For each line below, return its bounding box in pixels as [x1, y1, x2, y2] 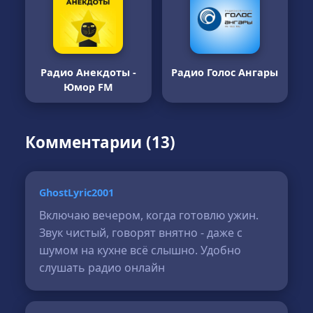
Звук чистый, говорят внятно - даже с [39, 225, 243, 240]
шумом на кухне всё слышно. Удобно [39, 242, 242, 258]
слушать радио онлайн [39, 260, 166, 275]
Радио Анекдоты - [40, 66, 136, 79]
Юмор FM [63, 80, 113, 94]
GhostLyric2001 [39, 186, 115, 199]
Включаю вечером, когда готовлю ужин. [39, 208, 259, 223]
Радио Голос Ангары [171, 66, 279, 79]
